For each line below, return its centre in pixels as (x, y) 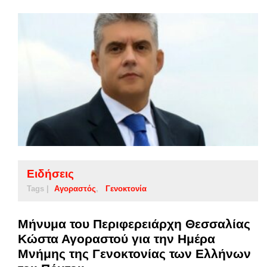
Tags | (38, 189)
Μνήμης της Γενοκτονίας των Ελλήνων (134, 254)
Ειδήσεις (50, 174)
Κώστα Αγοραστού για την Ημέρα (117, 239)
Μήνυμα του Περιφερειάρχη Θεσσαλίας (134, 224)
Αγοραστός (75, 189)
